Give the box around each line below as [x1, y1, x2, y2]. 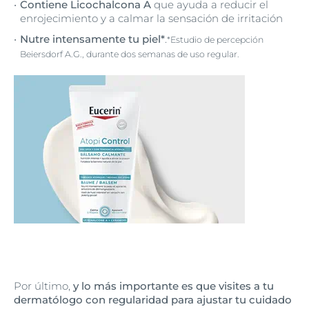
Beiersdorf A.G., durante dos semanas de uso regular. [20, 48, 239, 59]
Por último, [14, 279, 73, 292]
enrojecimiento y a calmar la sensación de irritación [20, 11, 283, 25]
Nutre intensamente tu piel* [20, 32, 165, 46]
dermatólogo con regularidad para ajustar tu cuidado [14, 292, 292, 306]
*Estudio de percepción [167, 34, 263, 45]
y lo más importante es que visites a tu [73, 279, 274, 292]
